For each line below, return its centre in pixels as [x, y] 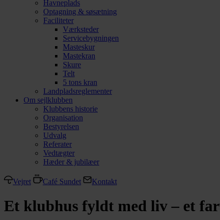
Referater [57, 144]
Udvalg [55, 136]
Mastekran [79, 56]
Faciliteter [58, 21]
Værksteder [81, 29]
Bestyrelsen [61, 127]
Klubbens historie [70, 109]
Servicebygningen [91, 38]
